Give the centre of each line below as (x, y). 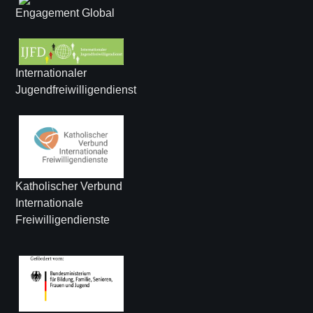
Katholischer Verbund (69, 187)
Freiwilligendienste (63, 220)
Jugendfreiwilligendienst (76, 90)
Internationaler (51, 73)
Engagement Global (65, 13)
